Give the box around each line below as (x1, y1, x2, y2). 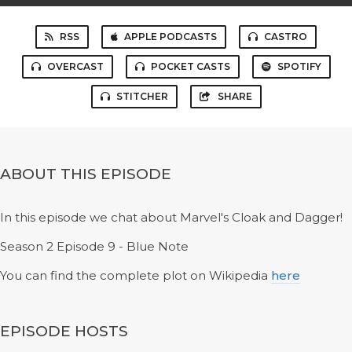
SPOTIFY (277, 60, 321, 72)
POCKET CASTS (150, 60, 230, 72)
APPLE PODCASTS (124, 31, 217, 42)
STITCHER (115, 90, 168, 102)
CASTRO (264, 31, 307, 42)
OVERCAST (46, 60, 104, 72)
